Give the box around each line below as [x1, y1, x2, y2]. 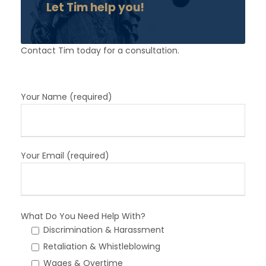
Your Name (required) [21, 90, 112, 103]
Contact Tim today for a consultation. [21, 44, 179, 56]
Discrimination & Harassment [43, 223, 164, 236]
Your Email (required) [21, 149, 109, 161]
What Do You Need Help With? [21, 210, 145, 222]
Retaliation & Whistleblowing [43, 240, 160, 252]
